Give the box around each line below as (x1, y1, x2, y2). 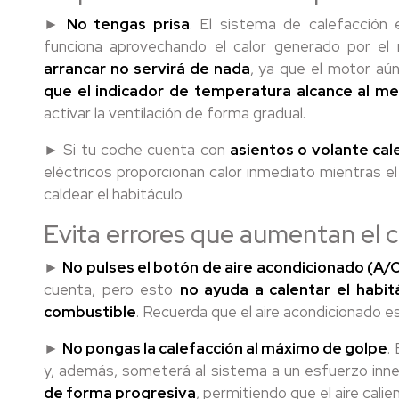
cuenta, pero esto (44, 280, 180, 299)
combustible (44, 302, 136, 322)
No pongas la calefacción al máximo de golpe (62, 338, 388, 358)
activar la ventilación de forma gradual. (44, 103, 305, 123)
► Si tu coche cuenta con (44, 140, 230, 159)
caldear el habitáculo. (44, 184, 184, 204)
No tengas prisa (66, 14, 190, 34)
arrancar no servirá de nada (44, 59, 250, 78)
